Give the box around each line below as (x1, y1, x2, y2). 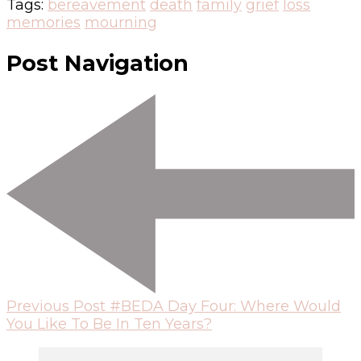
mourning (85, 14, 157, 32)
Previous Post (6, 297, 106, 315)
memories (6, 14, 81, 32)
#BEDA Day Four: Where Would (110, 297, 341, 315)
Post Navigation (6, 49, 189, 77)
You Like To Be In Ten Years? (6, 314, 212, 333)
